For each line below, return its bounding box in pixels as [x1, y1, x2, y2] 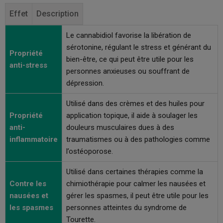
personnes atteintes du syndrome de [66, 203, 187, 212]
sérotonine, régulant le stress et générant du [66, 43, 211, 52]
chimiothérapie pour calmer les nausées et [66, 179, 206, 188]
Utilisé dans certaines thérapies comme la [66, 167, 203, 176]
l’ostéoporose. [66, 147, 113, 156]
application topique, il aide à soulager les [66, 111, 198, 120]
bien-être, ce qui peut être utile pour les [66, 55, 194, 64]
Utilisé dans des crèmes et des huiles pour [66, 99, 205, 108]
